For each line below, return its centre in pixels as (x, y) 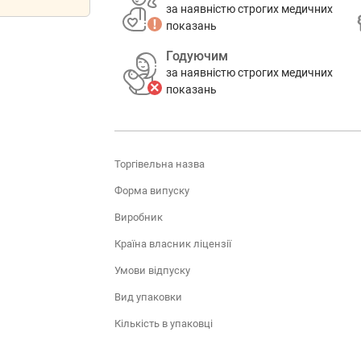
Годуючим (197, 56)
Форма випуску (151, 190)
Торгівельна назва (159, 164)
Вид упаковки (148, 297)
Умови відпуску (152, 270)
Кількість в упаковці (163, 323)
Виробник (138, 217)
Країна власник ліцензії (172, 243)
